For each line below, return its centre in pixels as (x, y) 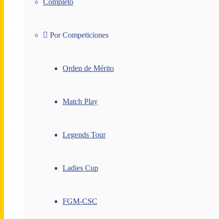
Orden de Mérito (88, 68)
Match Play (80, 101)
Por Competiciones (78, 35)
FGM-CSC (80, 201)
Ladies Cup (80, 168)
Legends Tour (84, 135)
